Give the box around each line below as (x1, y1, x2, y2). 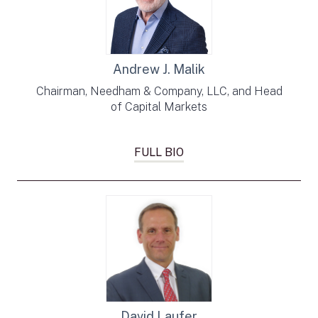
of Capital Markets (111, 100, 207, 114)
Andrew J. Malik (113, 62, 205, 77)
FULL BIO (134, 146, 184, 159)
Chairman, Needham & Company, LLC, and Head (35, 84, 283, 98)
